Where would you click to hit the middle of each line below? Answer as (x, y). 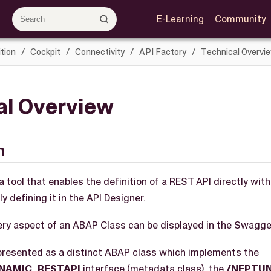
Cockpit (45, 52)
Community (240, 19)
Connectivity (100, 52)
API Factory (162, 52)
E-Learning (180, 19)
